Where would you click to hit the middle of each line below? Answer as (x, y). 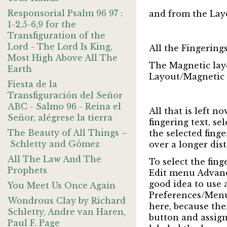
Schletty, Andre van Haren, (67, 212)
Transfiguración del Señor (65, 95)
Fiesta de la (32, 84)
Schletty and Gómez (54, 144)
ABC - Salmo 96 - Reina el (64, 106)
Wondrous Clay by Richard (67, 201)
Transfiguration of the (56, 35)
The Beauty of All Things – (67, 133)
